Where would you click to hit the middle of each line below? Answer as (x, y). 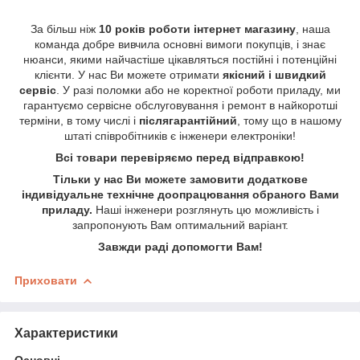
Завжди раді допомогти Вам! (180, 246)
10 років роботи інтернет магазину (197, 29)
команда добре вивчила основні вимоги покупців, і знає (180, 44)
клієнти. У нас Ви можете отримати (128, 74)
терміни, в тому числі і (79, 120)
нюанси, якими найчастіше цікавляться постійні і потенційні (180, 59)
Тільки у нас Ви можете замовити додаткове (180, 179)
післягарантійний (188, 120)
